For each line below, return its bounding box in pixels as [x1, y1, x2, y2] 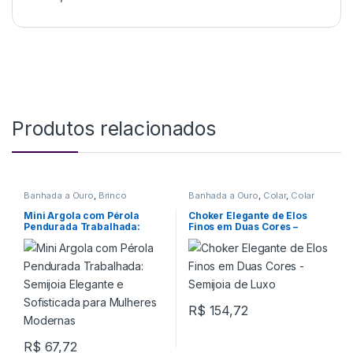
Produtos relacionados [12, 117, 217, 141]
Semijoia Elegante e [23, 231, 121, 243]
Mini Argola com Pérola [23, 209, 139, 221]
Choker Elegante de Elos [188, 209, 307, 221]
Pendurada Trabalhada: [23, 220, 141, 232]
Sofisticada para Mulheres [23, 242, 154, 255]
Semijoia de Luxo [188, 231, 272, 243]
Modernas [23, 253, 74, 266]
